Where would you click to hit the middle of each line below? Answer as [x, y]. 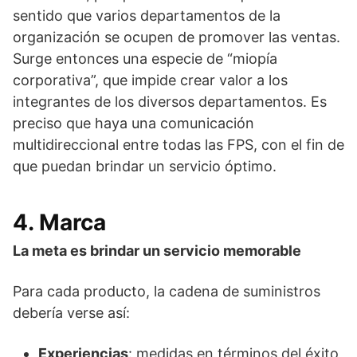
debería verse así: [71, 313]
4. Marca [59, 222]
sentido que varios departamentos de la [147, 16]
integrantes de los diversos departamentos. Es [170, 102]
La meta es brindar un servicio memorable [157, 251]
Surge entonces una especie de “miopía [145, 59]
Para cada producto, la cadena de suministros [167, 291]
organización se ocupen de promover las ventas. [177, 37]
